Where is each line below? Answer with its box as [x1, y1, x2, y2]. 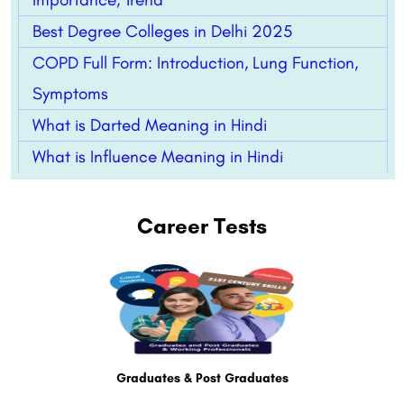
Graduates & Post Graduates [115, 371, 289, 387]
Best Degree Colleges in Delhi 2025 [32, 21, 292, 42]
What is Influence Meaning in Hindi [32, 146, 283, 168]
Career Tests [137, 213, 267, 240]
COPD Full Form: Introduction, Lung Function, [32, 52, 358, 74]
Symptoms [32, 83, 108, 105]
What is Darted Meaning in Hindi [32, 115, 267, 136]
